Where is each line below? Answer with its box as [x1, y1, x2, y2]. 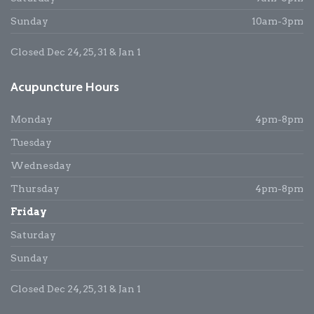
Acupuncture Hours [11, 78, 119, 95]
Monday [11, 113, 53, 125]
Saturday [11, 228, 56, 240]
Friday [11, 205, 47, 217]
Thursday [11, 182, 60, 194]
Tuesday [11, 136, 52, 148]
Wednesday [11, 159, 71, 171]
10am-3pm [252, 15, 303, 27]
